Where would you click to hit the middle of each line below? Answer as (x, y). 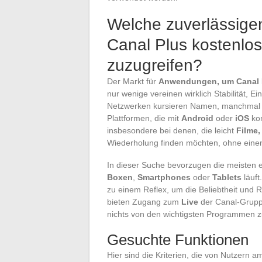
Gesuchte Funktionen (178, 239)
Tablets (227, 177)
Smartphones (164, 177)
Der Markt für (133, 81)
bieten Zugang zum (144, 201)
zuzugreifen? (155, 65)
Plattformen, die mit (144, 118)
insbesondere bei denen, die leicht (172, 130)
